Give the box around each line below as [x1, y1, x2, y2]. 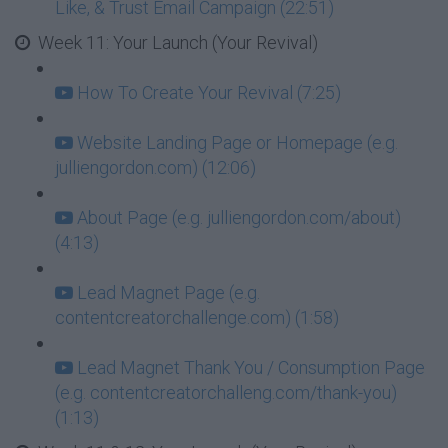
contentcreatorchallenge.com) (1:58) [55, 307, 339, 328]
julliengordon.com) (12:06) [55, 157, 256, 178]
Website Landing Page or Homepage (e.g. [77, 132, 398, 153]
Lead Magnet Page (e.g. [77, 282, 260, 303]
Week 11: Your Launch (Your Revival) [38, 32, 318, 53]
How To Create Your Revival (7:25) [77, 82, 341, 103]
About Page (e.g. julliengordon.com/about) [77, 207, 401, 228]
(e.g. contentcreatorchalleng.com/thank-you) [55, 382, 397, 403]
